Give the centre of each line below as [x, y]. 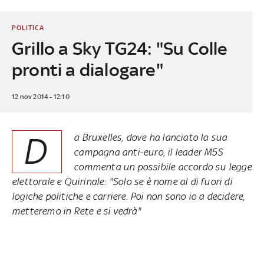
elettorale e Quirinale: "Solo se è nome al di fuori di [122, 181]
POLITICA [28, 27]
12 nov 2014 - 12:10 [40, 96]
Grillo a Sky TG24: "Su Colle [120, 48]
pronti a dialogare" [87, 70]
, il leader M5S [193, 152]
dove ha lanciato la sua [175, 137]
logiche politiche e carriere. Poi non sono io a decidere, [128, 196]
